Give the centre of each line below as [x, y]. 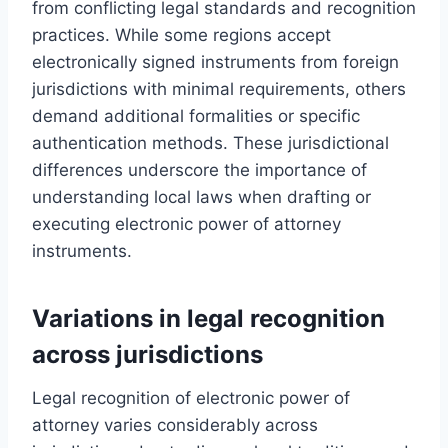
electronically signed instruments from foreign [215, 61]
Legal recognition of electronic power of [191, 397]
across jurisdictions [147, 354]
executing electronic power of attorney [186, 223]
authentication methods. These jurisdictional [210, 142]
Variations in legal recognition [208, 318]
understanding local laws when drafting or [201, 196]
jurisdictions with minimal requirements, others [219, 88]
